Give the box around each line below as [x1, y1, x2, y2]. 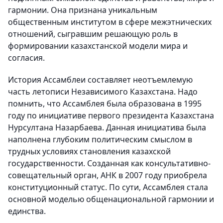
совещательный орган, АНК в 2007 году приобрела [8, 170, 207, 181]
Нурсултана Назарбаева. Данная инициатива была [8, 122, 206, 133]
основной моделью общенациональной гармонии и [8, 194, 214, 205]
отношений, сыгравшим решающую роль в [8, 28, 178, 39]
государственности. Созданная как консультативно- [8, 158, 211, 169]
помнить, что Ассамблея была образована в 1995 [8, 98, 202, 109]
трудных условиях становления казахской [8, 146, 171, 157]
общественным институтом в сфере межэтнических [8, 16, 212, 27]
